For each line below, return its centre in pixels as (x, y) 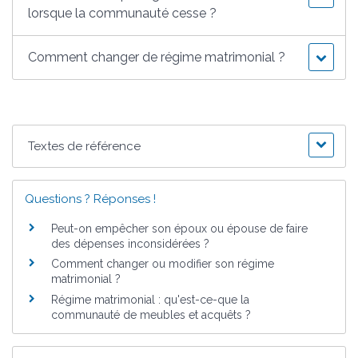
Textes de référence (85, 146)
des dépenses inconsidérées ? (130, 243)
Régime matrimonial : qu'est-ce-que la (150, 299)
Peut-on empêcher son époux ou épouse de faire (179, 228)
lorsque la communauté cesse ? (123, 13)
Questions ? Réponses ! (90, 199)
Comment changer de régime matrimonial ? (157, 57)
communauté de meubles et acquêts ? (151, 314)
